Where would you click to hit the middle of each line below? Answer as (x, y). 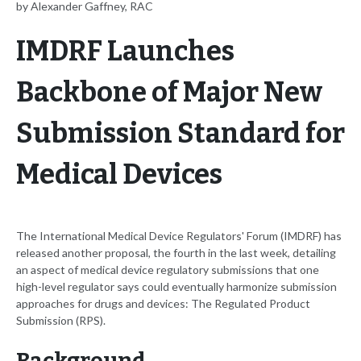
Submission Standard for (180, 134)
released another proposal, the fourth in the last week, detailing (176, 253)
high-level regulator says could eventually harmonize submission (176, 287)
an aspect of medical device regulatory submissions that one (168, 270)
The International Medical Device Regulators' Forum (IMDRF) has (179, 236)
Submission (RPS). (61, 321)
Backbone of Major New (169, 93)
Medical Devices (119, 175)
